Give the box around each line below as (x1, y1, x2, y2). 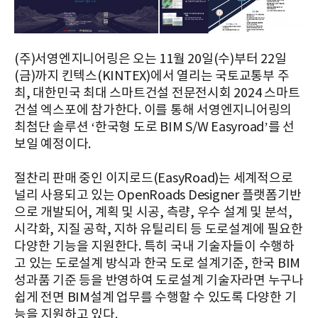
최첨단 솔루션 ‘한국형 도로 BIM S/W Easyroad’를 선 (14, 120, 295, 136)
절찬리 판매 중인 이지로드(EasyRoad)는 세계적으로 (14, 171, 293, 187)
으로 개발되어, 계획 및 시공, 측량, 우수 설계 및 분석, (14, 205, 292, 221)
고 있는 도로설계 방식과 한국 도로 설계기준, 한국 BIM (14, 256, 300, 272)
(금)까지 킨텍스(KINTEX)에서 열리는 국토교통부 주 (14, 69, 290, 84)
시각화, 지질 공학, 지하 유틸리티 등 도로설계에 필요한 (14, 222, 303, 238)
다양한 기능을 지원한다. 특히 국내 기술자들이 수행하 (14, 239, 295, 255)
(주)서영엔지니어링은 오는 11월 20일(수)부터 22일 (14, 52, 287, 67)
